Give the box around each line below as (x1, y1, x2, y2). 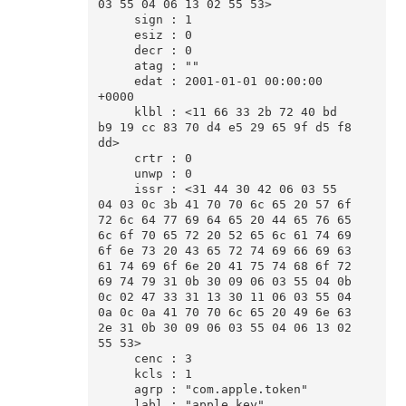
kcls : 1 (97, 367, 134, 382)
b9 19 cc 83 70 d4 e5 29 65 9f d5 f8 (97, 121, 352, 135)
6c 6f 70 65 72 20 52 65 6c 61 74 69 (97, 228, 352, 243)
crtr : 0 (97, 151, 134, 166)
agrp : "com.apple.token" (97, 382, 134, 397)
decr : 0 (97, 43, 134, 58)
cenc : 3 (97, 352, 134, 366)
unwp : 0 (97, 167, 134, 181)
